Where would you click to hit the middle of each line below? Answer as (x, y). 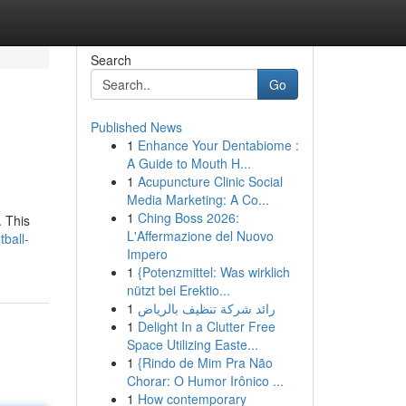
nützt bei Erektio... (178, 290)
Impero (147, 254)
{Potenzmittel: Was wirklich (213, 272)
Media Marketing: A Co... (198, 199)
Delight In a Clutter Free (206, 326)
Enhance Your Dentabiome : (218, 145)
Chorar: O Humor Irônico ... (205, 381)
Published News (136, 127)
